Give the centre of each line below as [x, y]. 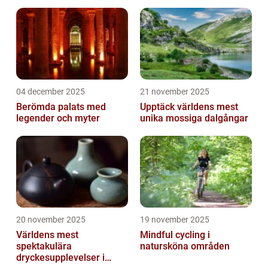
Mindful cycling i [175, 235]
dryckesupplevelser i [60, 258]
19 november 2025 [175, 220]
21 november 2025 [175, 92]
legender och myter [58, 118]
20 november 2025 [51, 220]
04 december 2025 [51, 92]
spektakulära [44, 246]
